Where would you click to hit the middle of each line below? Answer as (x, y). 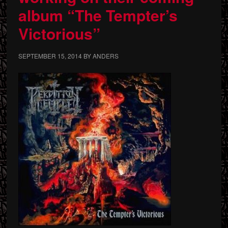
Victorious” (59, 33)
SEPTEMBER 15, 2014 (50, 56)
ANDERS (105, 56)
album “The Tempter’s (98, 15)
